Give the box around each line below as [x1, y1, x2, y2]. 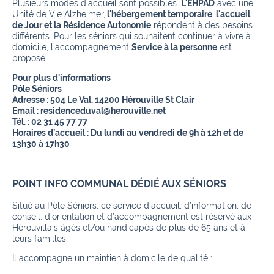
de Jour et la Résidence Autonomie [12, 20, 151, 30]
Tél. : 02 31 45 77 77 [12, 117, 87, 127]
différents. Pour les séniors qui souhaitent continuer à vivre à [12, 31, 251, 41]
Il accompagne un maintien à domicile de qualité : [12, 253, 215, 263]
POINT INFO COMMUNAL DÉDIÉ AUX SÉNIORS [12, 178, 226, 190]
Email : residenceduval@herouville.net [12, 106, 166, 116]
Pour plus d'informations [12, 73, 111, 83]
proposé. [12, 53, 50, 63]
